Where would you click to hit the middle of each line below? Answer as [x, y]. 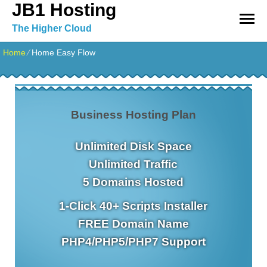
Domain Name [149, 223]
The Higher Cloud [52, 28]
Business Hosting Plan [133, 114]
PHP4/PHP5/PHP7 [110, 241]
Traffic [159, 164]
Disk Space [159, 146]
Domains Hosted [137, 182]
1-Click [78, 206]
